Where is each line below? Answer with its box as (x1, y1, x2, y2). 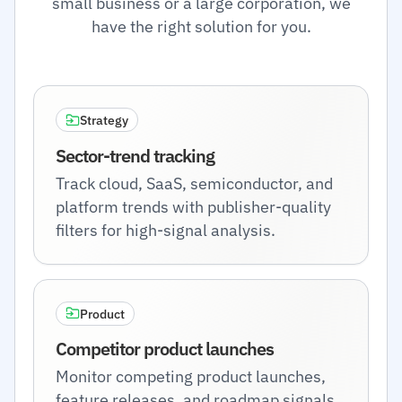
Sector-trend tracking (56, 143, 214, 168)
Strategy (80, 111, 128, 128)
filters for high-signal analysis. (56, 219, 275, 240)
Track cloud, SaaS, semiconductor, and (56, 172, 333, 194)
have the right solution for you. (91, 16, 311, 37)
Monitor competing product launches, (56, 366, 326, 387)
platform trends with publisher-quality (56, 196, 331, 217)
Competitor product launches (56, 336, 274, 361)
